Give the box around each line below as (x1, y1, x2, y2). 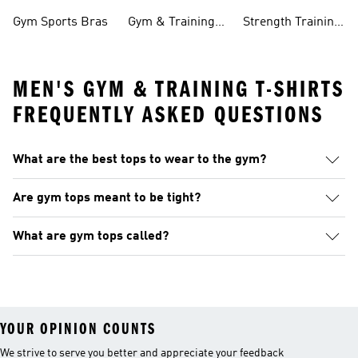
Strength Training (243, 16, 341, 29)
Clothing (13, 3, 60, 16)
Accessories (128, 35, 196, 48)
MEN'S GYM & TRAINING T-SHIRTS (13, 76, 344, 103)
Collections (243, 35, 305, 48)
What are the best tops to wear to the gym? (13, 153, 266, 166)
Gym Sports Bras (13, 16, 108, 29)
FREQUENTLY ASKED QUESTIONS (13, 101, 324, 129)
